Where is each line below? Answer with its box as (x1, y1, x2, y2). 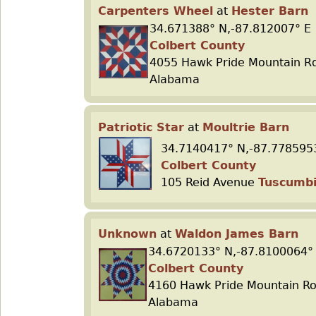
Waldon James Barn (175, 227, 298, 241)
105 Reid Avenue (161, 176, 258, 189)
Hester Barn (231, 4, 308, 18)
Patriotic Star (98, 121, 184, 134)
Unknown (98, 227, 157, 241)
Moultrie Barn (202, 121, 289, 134)
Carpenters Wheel (98, 4, 213, 18)
